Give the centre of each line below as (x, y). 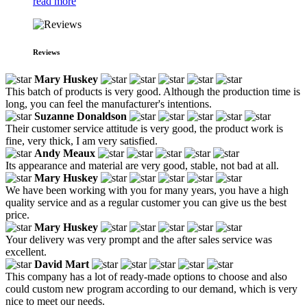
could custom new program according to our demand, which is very (151, 288)
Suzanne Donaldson (81, 116)
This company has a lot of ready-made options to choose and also (146, 276)
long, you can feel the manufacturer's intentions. (109, 103)
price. (17, 214)
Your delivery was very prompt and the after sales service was (139, 239)
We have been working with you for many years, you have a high (147, 190)
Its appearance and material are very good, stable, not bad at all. (142, 165)
